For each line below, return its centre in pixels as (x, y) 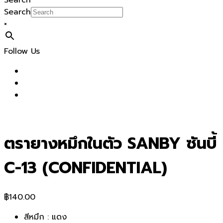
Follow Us (22, 51)
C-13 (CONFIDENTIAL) (86, 168)
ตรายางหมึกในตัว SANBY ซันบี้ (110, 144)
